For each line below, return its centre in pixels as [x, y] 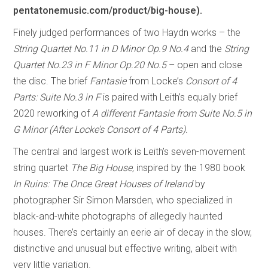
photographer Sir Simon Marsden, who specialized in [123, 200]
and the [207, 48]
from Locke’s [155, 81]
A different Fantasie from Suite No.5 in [172, 113]
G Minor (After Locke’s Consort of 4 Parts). [101, 129]
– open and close [205, 65]
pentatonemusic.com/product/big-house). [108, 10]
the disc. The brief [52, 81]
